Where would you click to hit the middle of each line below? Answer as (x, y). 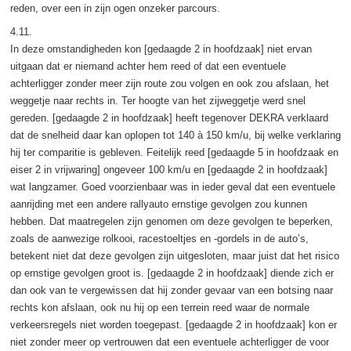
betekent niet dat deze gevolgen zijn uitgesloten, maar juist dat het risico (174, 255)
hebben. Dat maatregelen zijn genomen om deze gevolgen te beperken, (171, 221)
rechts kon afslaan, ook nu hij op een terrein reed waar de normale (159, 307)
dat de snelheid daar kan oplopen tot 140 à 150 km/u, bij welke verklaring (175, 135)
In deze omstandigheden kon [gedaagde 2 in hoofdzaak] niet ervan (161, 49)
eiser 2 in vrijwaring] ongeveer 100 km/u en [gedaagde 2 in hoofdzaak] (168, 169)
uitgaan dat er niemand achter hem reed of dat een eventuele (148, 66)
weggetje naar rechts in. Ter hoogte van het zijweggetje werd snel (157, 100)
